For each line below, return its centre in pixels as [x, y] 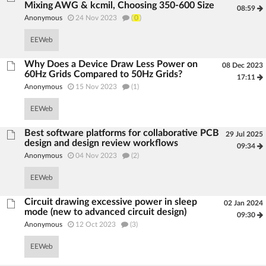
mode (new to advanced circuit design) [106, 212]
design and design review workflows [102, 143]
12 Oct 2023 [96, 224]
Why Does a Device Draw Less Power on [111, 64]
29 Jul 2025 [244, 134]
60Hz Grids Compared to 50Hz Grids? [104, 74]
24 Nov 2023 [96, 18]
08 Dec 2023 [242, 65]
